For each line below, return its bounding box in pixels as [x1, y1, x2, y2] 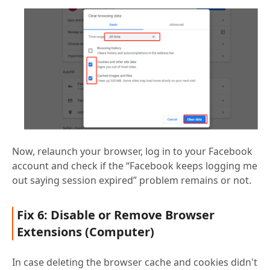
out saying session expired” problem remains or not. [12, 173, 251, 187]
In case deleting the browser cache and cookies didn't [12, 255, 257, 269]
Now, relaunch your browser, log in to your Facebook [12, 144, 253, 158]
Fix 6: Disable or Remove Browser [17, 206, 215, 223]
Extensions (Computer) [17, 223, 154, 240]
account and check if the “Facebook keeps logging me [12, 159, 257, 172]
